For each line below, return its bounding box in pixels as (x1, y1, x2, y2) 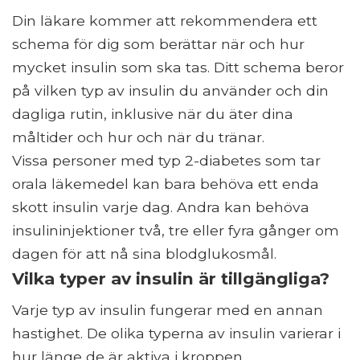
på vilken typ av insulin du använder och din (12, 81, 329, 99)
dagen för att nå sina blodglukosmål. (12, 244, 276, 262)
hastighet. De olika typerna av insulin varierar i (12, 324, 341, 342)
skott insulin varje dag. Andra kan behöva (12, 198, 309, 215)
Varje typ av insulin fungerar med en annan (12, 301, 323, 318)
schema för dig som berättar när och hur (12, 35, 305, 52)
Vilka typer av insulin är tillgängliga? (12, 268, 329, 288)
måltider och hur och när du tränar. (12, 128, 264, 145)
